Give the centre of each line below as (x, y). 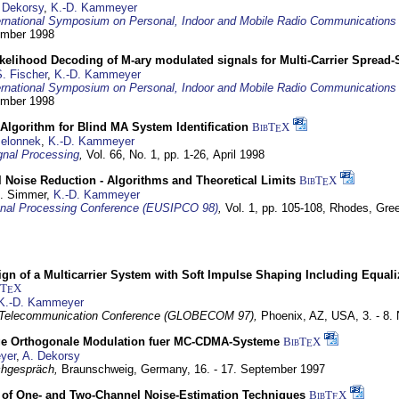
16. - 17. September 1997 (260, 369)
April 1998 (239, 155)
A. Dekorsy (51, 356)
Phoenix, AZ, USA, (312, 316)
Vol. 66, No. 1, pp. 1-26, (150, 155)
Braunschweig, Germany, (128, 369)
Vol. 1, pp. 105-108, (277, 208)
